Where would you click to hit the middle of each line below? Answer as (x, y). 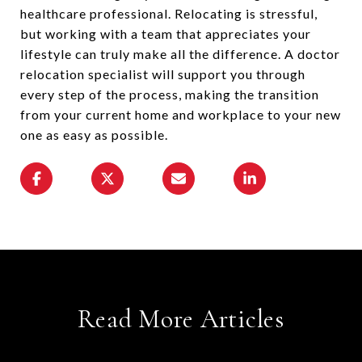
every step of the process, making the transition (170, 94)
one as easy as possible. (94, 135)
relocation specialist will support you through (163, 74)
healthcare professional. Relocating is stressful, (169, 13)
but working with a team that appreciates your (166, 34)
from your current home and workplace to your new (181, 114)
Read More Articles (181, 319)
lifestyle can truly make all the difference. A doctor (180, 54)
